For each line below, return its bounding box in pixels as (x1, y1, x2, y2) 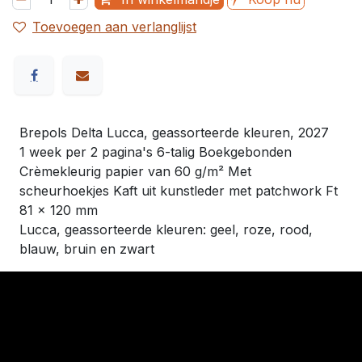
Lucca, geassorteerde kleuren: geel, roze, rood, (19, 221, 313, 238)
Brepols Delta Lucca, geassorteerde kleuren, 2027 (19, 124, 329, 141)
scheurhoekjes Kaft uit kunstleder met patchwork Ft (19, 182, 338, 199)
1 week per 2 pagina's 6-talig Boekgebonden (19, 143, 292, 160)
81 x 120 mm (19, 201, 98, 218)
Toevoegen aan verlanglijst (32, 18, 196, 35)
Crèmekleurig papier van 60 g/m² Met (19, 162, 251, 179)
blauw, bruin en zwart (19, 240, 154, 257)
